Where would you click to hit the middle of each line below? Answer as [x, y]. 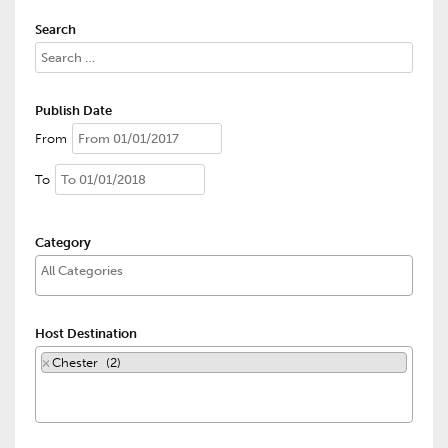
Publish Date [73, 110]
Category [63, 242]
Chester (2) [86, 362]
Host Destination [86, 333]
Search [55, 29]
